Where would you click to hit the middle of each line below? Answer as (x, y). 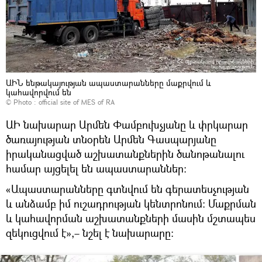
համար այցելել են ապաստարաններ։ (96, 168)
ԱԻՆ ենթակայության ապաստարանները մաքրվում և (108, 82)
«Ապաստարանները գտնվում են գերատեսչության (127, 189)
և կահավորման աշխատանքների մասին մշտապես (131, 218)
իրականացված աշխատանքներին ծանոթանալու (125, 154)
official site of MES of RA (77, 102)
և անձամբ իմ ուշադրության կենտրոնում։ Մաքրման (131, 203)
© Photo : (22, 102)
